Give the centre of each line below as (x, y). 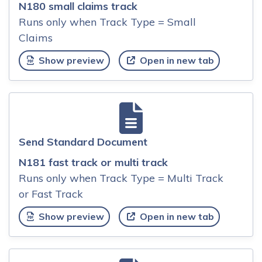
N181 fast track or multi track (93, 163)
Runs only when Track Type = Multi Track (121, 178)
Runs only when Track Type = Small (107, 22)
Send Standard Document (83, 142)
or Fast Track (51, 194)
